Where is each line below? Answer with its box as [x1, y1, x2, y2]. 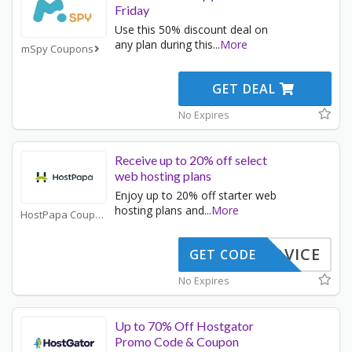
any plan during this [115, 37, 213, 53]
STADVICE [240, 244, 321, 266]
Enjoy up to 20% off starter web [115, 188, 277, 203]
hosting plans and [115, 203, 204, 218]
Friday [115, 2, 149, 18]
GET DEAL [212, 80, 280, 98]
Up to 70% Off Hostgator [115, 318, 254, 334]
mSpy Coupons [21, 41, 94, 56]
